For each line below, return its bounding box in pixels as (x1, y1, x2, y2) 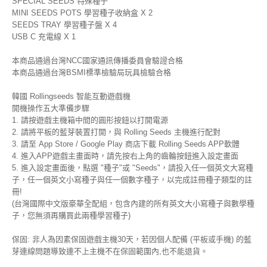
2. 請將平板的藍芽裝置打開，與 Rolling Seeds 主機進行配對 (12, 128, 221, 136)
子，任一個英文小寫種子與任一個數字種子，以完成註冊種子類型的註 (12, 175, 252, 184)
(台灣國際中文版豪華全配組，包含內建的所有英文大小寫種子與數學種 (12, 199, 254, 208)
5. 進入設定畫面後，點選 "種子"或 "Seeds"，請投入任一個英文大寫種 (12, 163, 253, 172)
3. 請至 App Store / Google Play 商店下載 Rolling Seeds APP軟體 (12, 139, 240, 148)
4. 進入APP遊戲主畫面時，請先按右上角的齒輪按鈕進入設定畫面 (12, 151, 238, 160)
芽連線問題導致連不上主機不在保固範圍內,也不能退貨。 (12, 247, 208, 256)
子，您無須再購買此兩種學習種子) (12, 211, 131, 220)
